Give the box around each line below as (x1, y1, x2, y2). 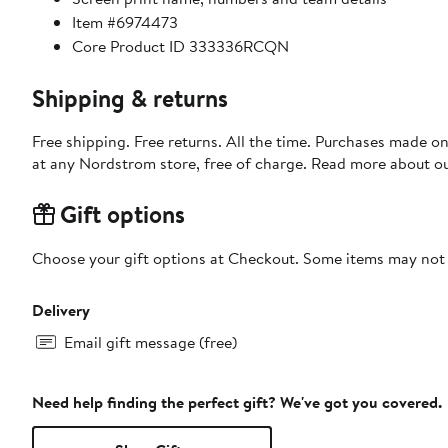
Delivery (32, 298, 90, 321)
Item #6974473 (72, 10, 178, 33)
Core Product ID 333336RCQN (72, 34, 289, 57)
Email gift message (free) (64, 330, 237, 353)
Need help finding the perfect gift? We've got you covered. (32, 390, 442, 413)
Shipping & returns (32, 80, 228, 115)
